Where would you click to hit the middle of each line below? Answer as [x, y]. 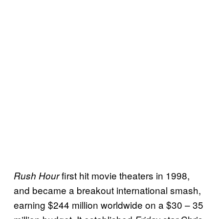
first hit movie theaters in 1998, [124, 175]
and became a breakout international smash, [107, 190]
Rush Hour [36, 175]
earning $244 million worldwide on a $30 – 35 [109, 204]
